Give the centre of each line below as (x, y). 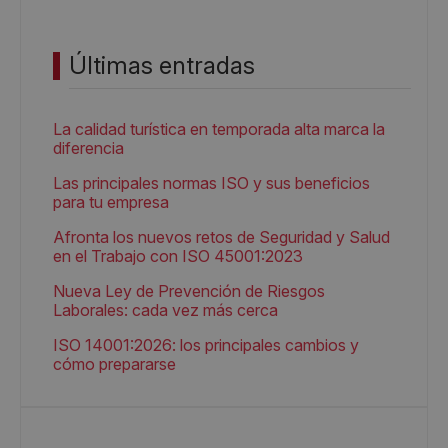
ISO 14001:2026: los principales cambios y (206, 345)
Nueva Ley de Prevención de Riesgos (189, 291)
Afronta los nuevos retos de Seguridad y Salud (221, 237)
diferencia (88, 148)
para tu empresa (111, 202)
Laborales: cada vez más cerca (165, 310)
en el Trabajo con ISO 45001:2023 (178, 256)
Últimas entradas (162, 65)
